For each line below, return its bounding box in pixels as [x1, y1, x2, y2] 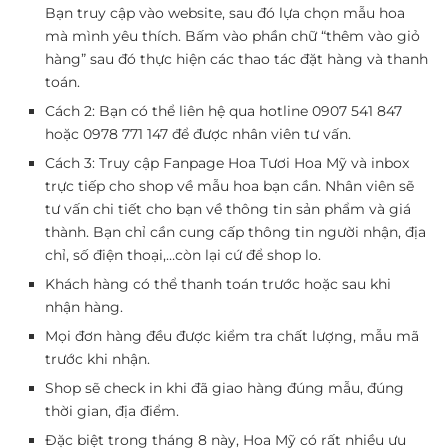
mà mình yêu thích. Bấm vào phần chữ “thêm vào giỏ [45, 26, 420, 45]
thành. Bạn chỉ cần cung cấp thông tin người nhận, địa [45, 222, 426, 241]
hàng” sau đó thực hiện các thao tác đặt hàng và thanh [45, 49, 428, 68]
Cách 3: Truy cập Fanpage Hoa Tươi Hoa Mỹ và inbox [45, 153, 409, 172]
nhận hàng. [45, 297, 123, 316]
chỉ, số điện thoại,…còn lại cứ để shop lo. [45, 245, 321, 264]
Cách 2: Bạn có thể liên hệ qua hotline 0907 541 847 [45, 101, 402, 120]
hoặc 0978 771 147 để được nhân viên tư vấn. [45, 124, 351, 143]
